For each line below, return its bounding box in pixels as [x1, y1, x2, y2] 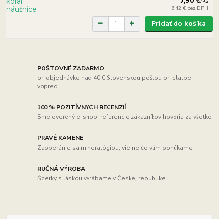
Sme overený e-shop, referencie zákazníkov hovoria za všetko [37, 113, 212, 121]
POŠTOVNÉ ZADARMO [37, 64, 105, 72]
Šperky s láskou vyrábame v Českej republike [37, 174, 166, 182]
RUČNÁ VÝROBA [37, 165, 86, 173]
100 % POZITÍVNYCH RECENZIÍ [37, 103, 126, 111]
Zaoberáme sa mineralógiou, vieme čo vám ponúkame [37, 143, 193, 152]
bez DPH [187, 4, 209, 12]
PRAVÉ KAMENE [37, 134, 84, 142]
